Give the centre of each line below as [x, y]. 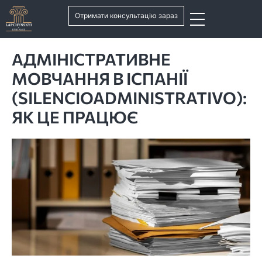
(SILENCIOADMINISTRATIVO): [129, 98]
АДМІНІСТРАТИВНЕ [91, 59]
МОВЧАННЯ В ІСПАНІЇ [100, 78]
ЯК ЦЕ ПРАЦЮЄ [75, 117]
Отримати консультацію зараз [126, 15]
